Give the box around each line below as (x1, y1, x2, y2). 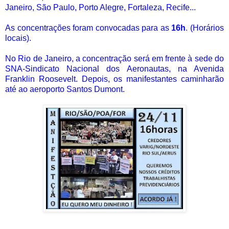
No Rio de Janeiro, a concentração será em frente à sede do (5, 54, 224, 63)
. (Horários (186, 23, 224, 32)
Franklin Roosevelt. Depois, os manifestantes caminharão (5, 74, 224, 83)
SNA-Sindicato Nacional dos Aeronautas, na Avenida (5, 64, 224, 73)
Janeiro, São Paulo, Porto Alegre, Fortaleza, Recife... (5, 3, 196, 12)
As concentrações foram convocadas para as (5, 23, 172, 32)
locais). (5, 33, 31, 42)
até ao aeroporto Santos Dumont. (5, 84, 125, 94)
